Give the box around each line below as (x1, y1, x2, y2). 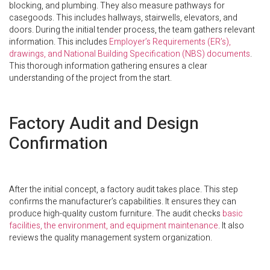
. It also (218, 219, 244, 233)
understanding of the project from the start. (9, 72, 172, 85)
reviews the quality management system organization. (9, 231, 212, 245)
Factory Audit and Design (9, 111, 199, 137)
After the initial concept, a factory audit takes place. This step (9, 183, 238, 196)
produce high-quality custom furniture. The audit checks (9, 207, 222, 221)
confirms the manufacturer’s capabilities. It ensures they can (9, 195, 236, 209)
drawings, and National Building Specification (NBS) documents (9, 48, 250, 61)
